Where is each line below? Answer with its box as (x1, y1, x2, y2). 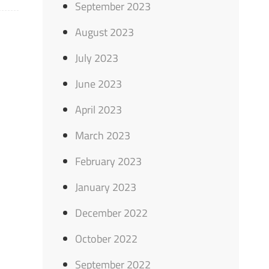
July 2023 (75, 50, 119, 66)
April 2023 (75, 101, 122, 118)
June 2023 (75, 76, 122, 92)
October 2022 (75, 231, 138, 247)
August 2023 (75, 24, 134, 40)
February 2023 (75, 153, 142, 169)
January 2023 (75, 179, 137, 195)
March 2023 (75, 127, 131, 144)
